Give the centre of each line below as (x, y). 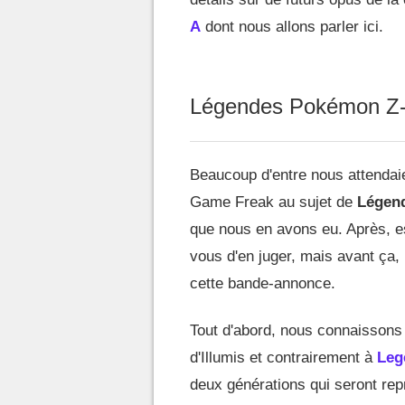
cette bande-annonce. (263, 284)
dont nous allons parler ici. (292, 27)
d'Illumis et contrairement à (283, 358)
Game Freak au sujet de (271, 202)
